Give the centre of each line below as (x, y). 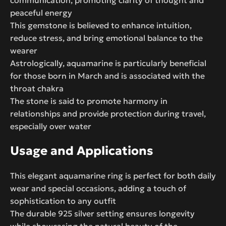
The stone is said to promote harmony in (89, 101)
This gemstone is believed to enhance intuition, (101, 25)
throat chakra (37, 88)
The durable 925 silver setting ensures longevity (102, 213)
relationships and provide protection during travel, (108, 113)
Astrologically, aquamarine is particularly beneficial (108, 63)
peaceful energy (41, 12)
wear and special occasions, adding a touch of (98, 188)
